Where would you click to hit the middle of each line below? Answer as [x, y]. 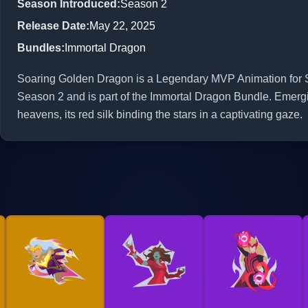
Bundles [39, 47]
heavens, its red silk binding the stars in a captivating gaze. [160, 114]
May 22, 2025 [122, 25]
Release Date [52, 25]
